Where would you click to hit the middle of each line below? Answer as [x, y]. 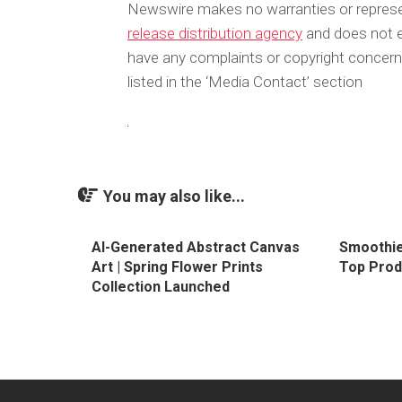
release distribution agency [215, 33]
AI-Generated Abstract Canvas [196, 247]
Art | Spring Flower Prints [177, 267]
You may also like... [174, 196]
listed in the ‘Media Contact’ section [245, 82]
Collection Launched [161, 287]
